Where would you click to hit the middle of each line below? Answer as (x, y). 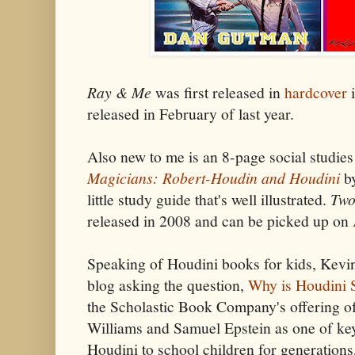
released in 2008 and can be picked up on (220, 220)
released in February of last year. (191, 113)
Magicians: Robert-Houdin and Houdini (214, 177)
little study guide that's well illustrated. (209, 199)
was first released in (218, 92)
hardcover (316, 92)
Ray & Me (119, 92)
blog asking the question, (168, 284)
